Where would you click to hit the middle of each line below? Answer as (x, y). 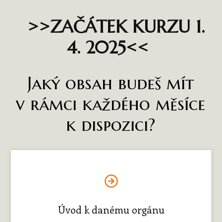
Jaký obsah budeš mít (111, 83)
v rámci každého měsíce (111, 104)
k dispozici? (111, 125)
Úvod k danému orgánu (111, 209)
